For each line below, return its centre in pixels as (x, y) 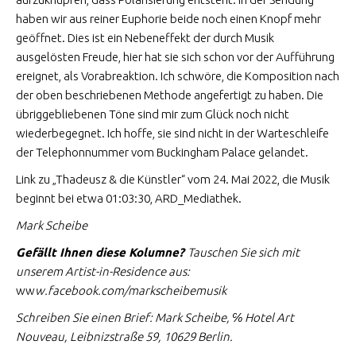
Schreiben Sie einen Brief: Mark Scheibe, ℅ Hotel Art (155, 318)
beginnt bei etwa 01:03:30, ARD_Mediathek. (129, 199)
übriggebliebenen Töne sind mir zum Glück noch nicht (153, 114)
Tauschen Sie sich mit (244, 253)
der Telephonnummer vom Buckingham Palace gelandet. (162, 153)
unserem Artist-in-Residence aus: (103, 272)
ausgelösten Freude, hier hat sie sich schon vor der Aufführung (175, 57)
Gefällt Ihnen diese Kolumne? (102, 253)
